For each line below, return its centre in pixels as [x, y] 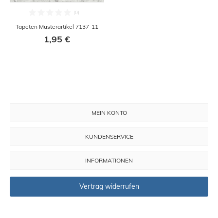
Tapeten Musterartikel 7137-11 [57, 26]
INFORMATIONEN [109, 160]
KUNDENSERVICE [109, 136]
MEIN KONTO [109, 112]
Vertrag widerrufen [109, 187]
